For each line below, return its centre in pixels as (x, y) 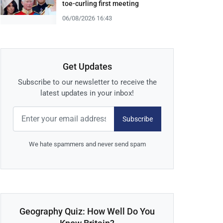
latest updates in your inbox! (87, 93)
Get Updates (87, 67)
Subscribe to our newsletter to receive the (87, 82)
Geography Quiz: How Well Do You (87, 212)
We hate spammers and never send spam (87, 144)
